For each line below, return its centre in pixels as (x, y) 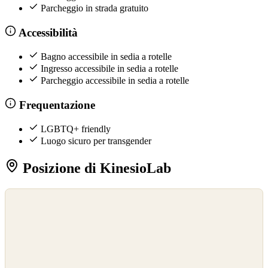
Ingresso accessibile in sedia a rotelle (109, 69)
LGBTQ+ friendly (76, 129)
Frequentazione (55, 105)
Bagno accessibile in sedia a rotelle (106, 57)
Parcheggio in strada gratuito (95, 8)
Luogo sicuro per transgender (96, 141)
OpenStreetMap (31, 208)
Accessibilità (47, 32)
